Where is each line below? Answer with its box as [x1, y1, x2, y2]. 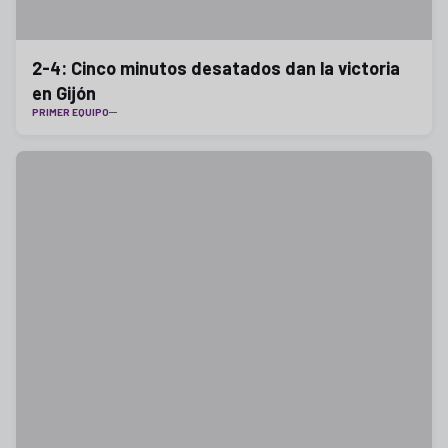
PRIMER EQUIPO [32, 106, 109, 118]
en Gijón [32, 82, 96, 104]
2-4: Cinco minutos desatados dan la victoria [32, 57, 400, 79]
